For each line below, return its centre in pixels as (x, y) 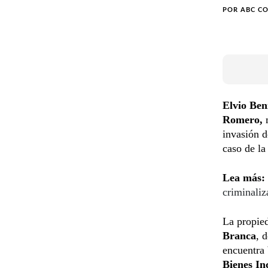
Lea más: (244, 177)
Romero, (243, 119)
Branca (239, 235)
